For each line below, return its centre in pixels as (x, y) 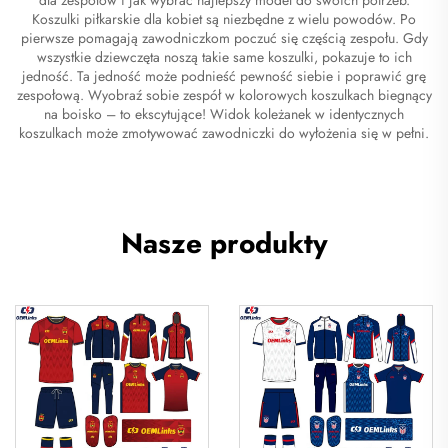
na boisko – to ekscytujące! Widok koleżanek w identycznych (224, 113)
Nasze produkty (224, 243)
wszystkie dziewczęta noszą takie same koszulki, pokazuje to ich (224, 56)
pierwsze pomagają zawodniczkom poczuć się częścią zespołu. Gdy (224, 37)
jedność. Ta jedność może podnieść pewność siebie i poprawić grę (224, 75)
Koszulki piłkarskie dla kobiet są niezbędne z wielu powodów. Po (224, 18)
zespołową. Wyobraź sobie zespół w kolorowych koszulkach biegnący (224, 94)
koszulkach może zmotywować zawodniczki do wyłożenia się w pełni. (224, 132)
